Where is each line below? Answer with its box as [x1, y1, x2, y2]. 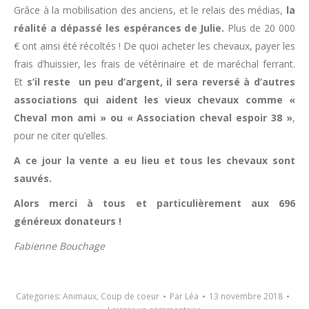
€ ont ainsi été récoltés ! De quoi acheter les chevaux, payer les [14, 39, 295, 52]
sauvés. [14, 172, 52, 185]
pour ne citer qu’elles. [14, 129, 108, 142]
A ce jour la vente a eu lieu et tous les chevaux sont [14, 154, 295, 167]
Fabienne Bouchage [14, 239, 105, 252]
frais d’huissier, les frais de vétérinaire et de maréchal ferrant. [14, 57, 295, 70]
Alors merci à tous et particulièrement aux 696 [14, 197, 295, 210]
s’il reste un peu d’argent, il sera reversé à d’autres [26, 75, 296, 88]
